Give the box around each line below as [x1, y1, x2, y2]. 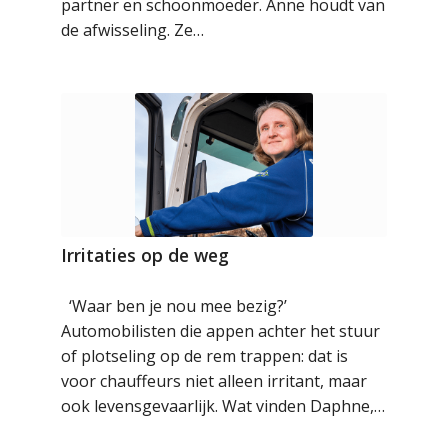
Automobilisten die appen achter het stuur [61, 320, 381, 343]
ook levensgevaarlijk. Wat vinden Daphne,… [61, 395, 386, 418]
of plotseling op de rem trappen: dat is [61, 345, 349, 368]
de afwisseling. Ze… [61, 19, 205, 42]
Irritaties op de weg [61, 243, 230, 268]
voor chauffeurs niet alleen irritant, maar [61, 370, 368, 393]
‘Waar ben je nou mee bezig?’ [61, 295, 288, 318]
